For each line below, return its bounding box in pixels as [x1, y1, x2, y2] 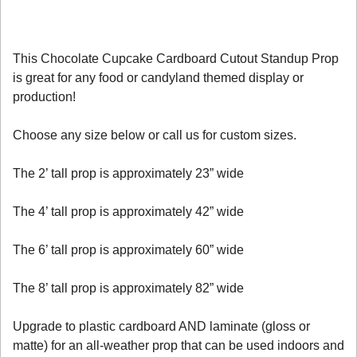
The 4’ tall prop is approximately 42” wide [13, 204, 244, 218]
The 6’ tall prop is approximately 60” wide [13, 242, 244, 257]
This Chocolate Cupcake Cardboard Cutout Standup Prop [13, 51, 339, 65]
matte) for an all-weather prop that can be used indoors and [13, 338, 344, 352]
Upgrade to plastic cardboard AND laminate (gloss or [13, 319, 310, 333]
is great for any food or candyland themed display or [13, 70, 304, 84]
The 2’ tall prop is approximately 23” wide [13, 166, 244, 180]
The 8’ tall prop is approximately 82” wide [13, 280, 244, 295]
